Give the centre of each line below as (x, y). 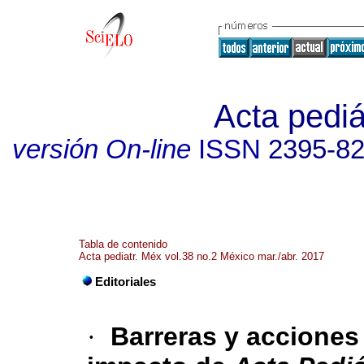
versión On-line (101, 149)
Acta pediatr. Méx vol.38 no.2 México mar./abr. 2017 (201, 256)
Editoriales (126, 282)
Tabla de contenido (123, 244)
